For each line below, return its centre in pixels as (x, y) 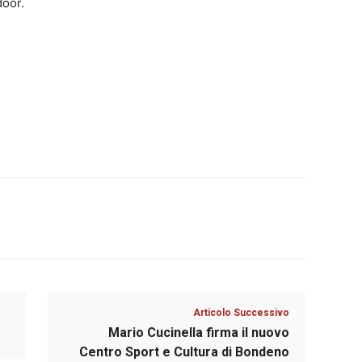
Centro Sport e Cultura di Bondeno (184, 351)
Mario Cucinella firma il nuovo (198, 332)
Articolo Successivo (241, 312)
